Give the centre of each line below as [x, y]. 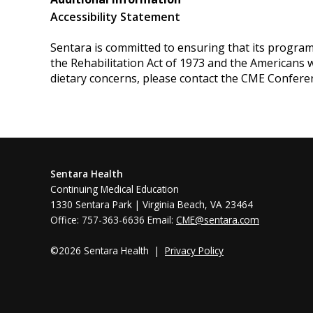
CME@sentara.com [218, 219]
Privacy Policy [194, 250]
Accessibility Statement [115, 17]
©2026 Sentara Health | [108, 250]
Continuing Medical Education [116, 189]
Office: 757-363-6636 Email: [113, 219]
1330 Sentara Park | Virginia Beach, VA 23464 [152, 204]
